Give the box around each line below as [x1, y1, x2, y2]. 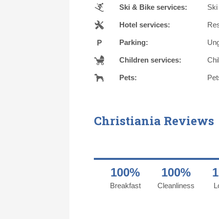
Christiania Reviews [94, 112, 214, 129]
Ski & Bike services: [119, 2, 187, 11]
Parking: [119, 38, 148, 46]
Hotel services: [119, 20, 170, 29]
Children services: [119, 55, 181, 64]
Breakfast [109, 181, 141, 190]
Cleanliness [157, 181, 195, 190]
